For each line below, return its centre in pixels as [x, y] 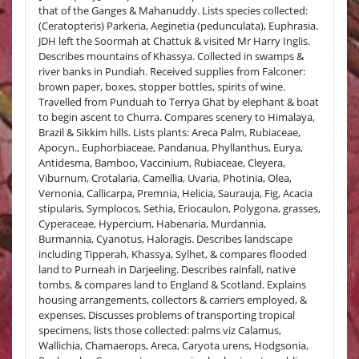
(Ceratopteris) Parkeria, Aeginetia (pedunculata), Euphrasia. [178, 25]
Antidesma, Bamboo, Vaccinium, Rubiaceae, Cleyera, [162, 162]
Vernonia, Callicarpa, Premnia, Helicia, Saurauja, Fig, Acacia [175, 193]
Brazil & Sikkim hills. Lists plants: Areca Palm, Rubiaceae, [169, 132]
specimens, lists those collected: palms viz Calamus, [160, 330]
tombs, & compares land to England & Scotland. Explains [172, 284]
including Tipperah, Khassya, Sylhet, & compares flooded [173, 254]
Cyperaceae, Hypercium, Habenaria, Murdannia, [152, 223]
